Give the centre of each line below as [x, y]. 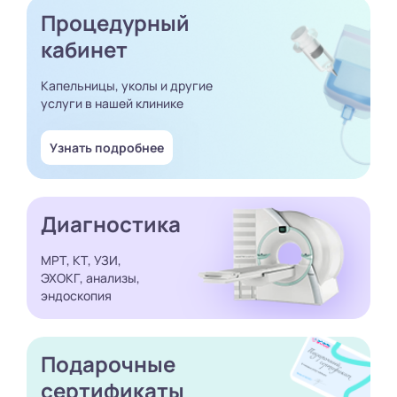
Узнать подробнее [107, 147]
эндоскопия [76, 295]
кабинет [84, 49]
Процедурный [115, 22]
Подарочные [108, 363]
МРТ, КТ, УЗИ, [81, 260]
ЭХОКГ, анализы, [90, 277]
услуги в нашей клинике [112, 103]
